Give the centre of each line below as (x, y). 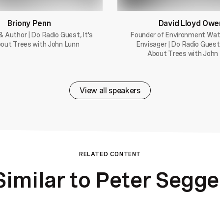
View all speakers (110, 90)
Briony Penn (29, 23)
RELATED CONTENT (110, 154)
